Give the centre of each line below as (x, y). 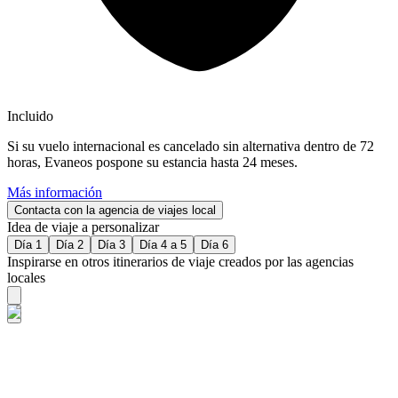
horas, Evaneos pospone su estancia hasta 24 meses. (152, 162)
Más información (55, 192)
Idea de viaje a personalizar (83, 227)
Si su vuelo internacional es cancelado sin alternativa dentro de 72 (191, 146)
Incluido (30, 115)
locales (26, 277)
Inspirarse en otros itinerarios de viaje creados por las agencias (180, 261)
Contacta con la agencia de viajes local (115, 210)
